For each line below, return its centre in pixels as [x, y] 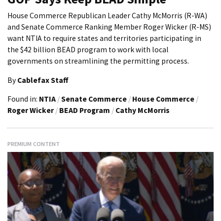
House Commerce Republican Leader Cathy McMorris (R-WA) [107, 16]
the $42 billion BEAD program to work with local [88, 50]
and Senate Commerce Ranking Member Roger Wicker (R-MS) [109, 27]
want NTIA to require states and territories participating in [104, 38]
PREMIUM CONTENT [34, 144]
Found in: [23, 99]
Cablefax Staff [43, 80]
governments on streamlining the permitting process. [98, 61]
